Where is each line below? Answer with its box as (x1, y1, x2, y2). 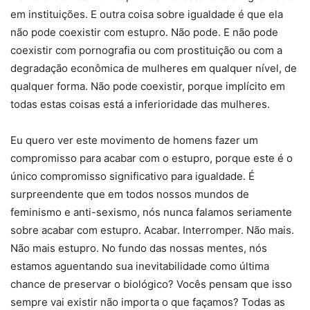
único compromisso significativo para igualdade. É (10, 170, 255, 183)
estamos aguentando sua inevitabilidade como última (10, 259, 269, 273)
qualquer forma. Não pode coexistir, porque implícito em (10, 80, 285, 93)
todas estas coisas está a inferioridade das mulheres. (10, 98, 270, 111)
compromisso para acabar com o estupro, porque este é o (10, 152, 293, 165)
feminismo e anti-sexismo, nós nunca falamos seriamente (10, 206, 292, 219)
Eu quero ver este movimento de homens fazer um (10, 134, 258, 147)
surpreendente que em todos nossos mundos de (10, 188, 249, 201)
